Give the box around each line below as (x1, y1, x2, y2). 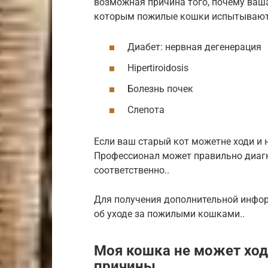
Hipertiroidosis (127, 62, 188, 74)
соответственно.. (94, 165, 169, 176)
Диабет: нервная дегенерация (127, 41, 261, 53)
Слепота (127, 104, 165, 116)
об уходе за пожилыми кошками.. (94, 208, 245, 220)
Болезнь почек (127, 83, 193, 95)
